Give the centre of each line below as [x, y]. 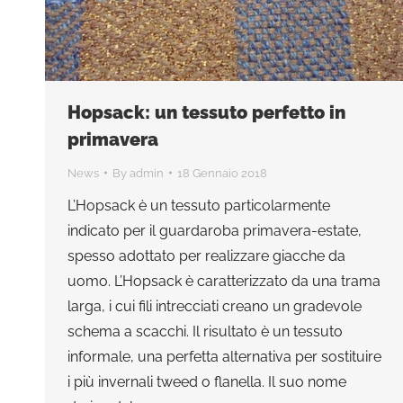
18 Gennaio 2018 [222, 173]
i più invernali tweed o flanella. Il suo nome [207, 381]
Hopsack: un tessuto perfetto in [206, 112]
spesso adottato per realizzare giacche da [206, 255]
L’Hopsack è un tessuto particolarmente [199, 205]
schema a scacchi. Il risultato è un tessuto [205, 331]
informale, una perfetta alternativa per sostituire [224, 356]
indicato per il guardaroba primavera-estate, [215, 230]
